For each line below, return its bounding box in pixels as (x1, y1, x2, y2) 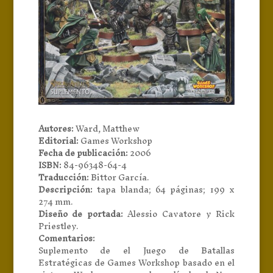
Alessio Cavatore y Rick (122, 205, 235, 224)
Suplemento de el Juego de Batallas (38, 241, 235, 261)
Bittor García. (88, 168, 149, 188)
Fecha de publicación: (38, 144, 128, 163)
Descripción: (38, 180, 93, 200)
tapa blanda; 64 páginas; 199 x (92, 180, 235, 200)
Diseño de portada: (38, 205, 123, 224)
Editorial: (38, 132, 79, 151)
